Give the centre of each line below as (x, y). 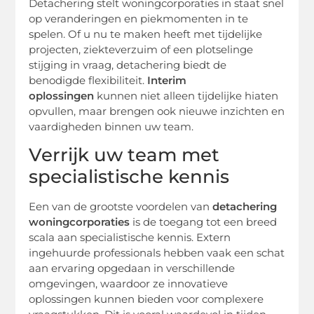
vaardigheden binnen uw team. (111, 127)
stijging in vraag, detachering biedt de (128, 65)
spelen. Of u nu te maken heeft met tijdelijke (146, 34)
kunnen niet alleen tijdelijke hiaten (186, 96)
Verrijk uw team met (124, 155)
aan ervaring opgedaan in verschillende (132, 268)
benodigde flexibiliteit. (88, 81)
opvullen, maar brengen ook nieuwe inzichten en (157, 111)
